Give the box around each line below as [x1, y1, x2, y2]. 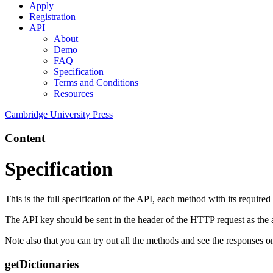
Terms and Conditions [54, 77, 138, 88]
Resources [54, 88, 93, 99]
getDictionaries [5, 257, 79, 271]
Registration [29, 12, 76, 23]
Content [5, 131, 45, 144]
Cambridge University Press [5, 109, 113, 120]
